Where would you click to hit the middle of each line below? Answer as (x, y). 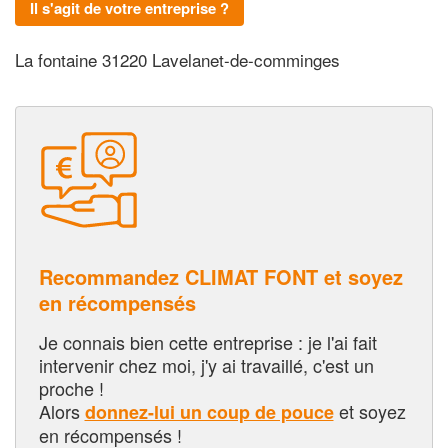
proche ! (71, 387)
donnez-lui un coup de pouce (209, 411)
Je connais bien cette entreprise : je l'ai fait (207, 341)
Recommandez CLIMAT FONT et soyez (220, 276)
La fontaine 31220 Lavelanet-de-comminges (177, 60)
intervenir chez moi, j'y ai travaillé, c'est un (206, 364)
